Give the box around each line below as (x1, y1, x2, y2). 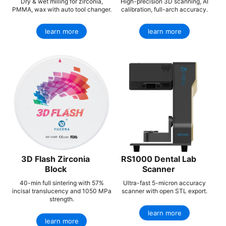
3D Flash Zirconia (21, 153, 90, 164)
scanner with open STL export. (122, 187, 207, 195)
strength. (49, 195, 74, 203)
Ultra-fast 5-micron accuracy (123, 179, 206, 187)
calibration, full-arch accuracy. (121, 5, 208, 13)
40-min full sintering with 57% (19, 179, 104, 187)
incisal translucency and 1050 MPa (12, 187, 111, 195)
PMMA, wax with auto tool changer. (12, 5, 111, 13)
